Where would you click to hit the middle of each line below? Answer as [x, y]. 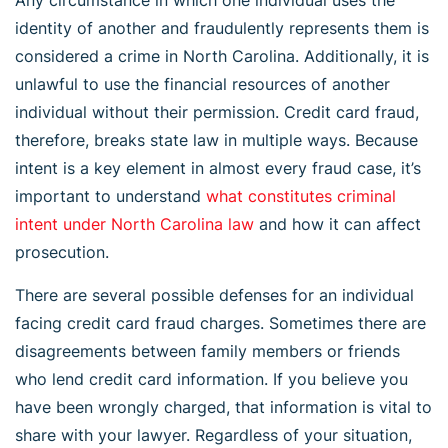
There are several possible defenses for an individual [214, 294]
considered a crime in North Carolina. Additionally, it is [222, 55]
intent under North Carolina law [134, 223]
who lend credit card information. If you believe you [211, 378]
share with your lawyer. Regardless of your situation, [213, 434]
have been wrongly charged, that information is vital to [223, 406]
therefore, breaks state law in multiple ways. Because [216, 139]
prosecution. [62, 251]
